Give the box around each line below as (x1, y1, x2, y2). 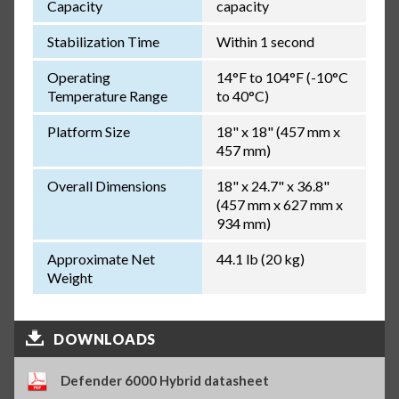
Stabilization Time (46, 32, 159, 50)
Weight (46, 268, 93, 286)
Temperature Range (46, 86, 167, 104)
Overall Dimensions (46, 176, 167, 194)
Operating (46, 68, 110, 85)
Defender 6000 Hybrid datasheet (61, 371, 270, 388)
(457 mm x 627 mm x (216, 195, 343, 213)
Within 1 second (216, 32, 314, 50)
